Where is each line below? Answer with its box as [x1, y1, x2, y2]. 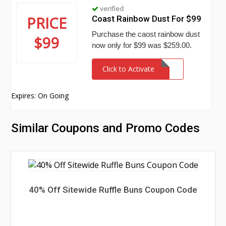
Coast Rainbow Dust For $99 [92, 14, 202, 24]
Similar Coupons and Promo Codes [11, 121, 200, 135]
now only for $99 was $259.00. [92, 41, 192, 49]
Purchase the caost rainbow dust [92, 30, 200, 38]
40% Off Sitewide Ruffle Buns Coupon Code [29, 185, 197, 195]
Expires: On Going [11, 91, 69, 100]
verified [98, 4, 124, 13]
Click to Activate [102, 64, 155, 74]
